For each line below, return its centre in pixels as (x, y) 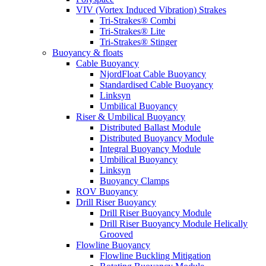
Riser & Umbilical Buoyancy (131, 117)
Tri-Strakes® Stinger (138, 42)
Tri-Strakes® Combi (138, 20)
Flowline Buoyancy (113, 245)
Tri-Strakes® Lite (132, 31)
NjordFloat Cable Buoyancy (153, 74)
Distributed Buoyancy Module (157, 138)
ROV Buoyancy (107, 191)
